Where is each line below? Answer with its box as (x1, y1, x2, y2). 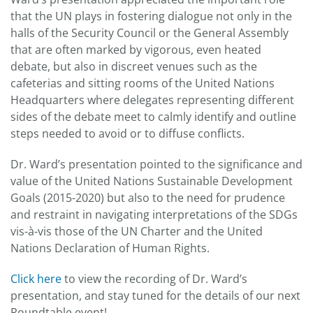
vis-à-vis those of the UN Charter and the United (10, 223, 263, 239)
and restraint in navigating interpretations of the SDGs (10, 206, 298, 222)
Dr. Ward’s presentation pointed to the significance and (10, 156, 303, 172)
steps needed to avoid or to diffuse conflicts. (10, 125, 245, 141)
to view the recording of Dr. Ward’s (61, 270, 247, 286)
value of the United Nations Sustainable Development (10, 173, 293, 189)
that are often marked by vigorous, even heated (10, 41, 261, 57)
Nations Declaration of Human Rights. (10, 240, 210, 256)
